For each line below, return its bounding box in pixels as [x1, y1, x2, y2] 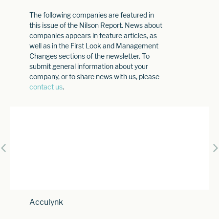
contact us [29, 82, 63, 91]
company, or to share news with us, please [29, 72, 159, 81]
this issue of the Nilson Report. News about [29, 21, 162, 29]
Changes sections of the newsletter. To [29, 51, 150, 60]
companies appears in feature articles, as [29, 31, 157, 40]
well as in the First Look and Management [29, 41, 158, 50]
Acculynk [29, 197, 63, 207]
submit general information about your [29, 62, 148, 70]
